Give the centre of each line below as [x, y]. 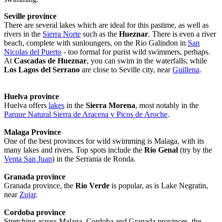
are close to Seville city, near [126, 70]
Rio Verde [92, 186]
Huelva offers [26, 106]
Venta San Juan [28, 159]
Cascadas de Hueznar [50, 61]
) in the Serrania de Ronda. [94, 159]
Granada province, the [40, 186]
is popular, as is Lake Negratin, [159, 186]
